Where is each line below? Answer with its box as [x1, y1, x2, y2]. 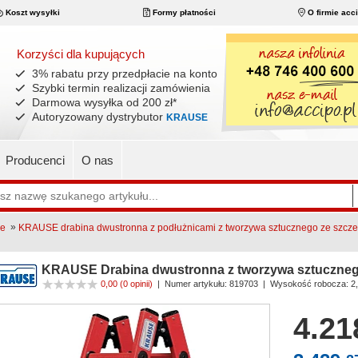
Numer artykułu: [164, 278, 227, 288]
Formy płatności [149, 8, 216, 17]
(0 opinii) [119, 278, 153, 288]
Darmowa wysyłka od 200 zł [31, 96, 173, 109]
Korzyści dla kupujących [16, 47, 145, 61]
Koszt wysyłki [3, 8, 60, 17]
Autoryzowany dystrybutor [31, 110, 166, 123]
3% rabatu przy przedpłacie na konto [31, 67, 217, 80]
